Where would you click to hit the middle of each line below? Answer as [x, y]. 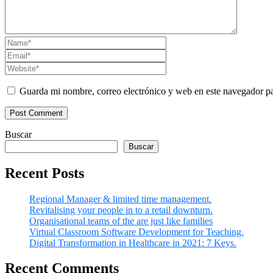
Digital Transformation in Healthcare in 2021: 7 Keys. [133, 243]
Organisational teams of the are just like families [121, 221]
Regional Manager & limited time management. [120, 199]
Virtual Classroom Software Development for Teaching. [136, 232]
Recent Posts [44, 173]
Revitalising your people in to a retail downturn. [121, 210]
